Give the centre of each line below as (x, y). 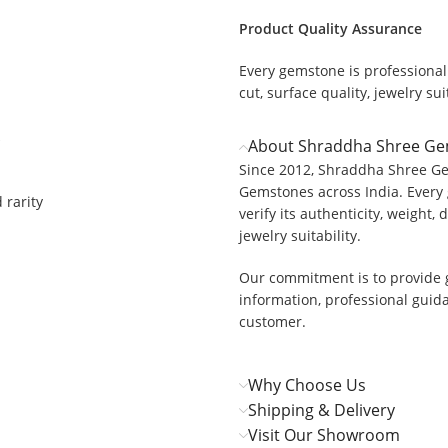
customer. (273, 322)
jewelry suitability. (300, 236)
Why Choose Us (307, 385)
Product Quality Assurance (331, 29)
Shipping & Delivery (322, 410)
